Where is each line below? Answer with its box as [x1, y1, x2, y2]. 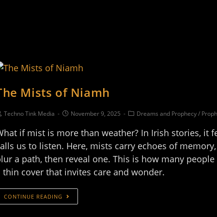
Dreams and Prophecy [137, 109, 197, 118]
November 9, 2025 [71, 109, 121, 118]
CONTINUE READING [4, 192, 62, 200]
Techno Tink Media [4, 109, 55, 118]
